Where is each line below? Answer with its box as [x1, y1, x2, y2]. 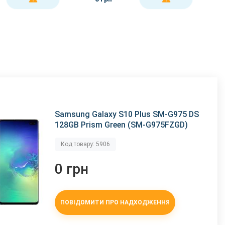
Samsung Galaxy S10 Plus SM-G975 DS [55, 109, 199, 120]
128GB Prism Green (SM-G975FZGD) [55, 120, 188, 130]
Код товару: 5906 [61, 141, 110, 148]
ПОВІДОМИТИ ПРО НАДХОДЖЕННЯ [60, 198, 170, 206]
